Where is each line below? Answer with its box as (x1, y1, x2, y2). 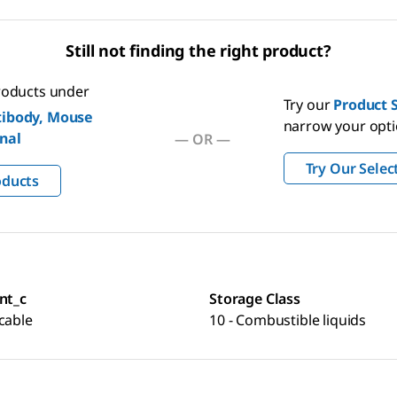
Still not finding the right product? (66, 39, 331, 61)
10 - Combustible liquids (209, 310, 367, 331)
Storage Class (209, 289, 300, 309)
